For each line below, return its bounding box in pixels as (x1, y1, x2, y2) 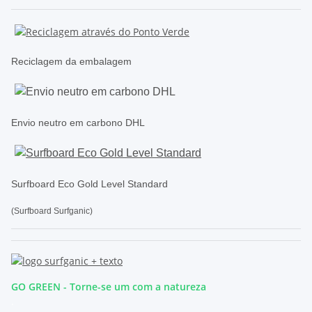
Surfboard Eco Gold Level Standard (11, 178, 168, 189)
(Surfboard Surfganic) (11, 205, 93, 216)
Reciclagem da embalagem (11, 55, 132, 67)
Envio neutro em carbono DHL (11, 116, 145, 128)
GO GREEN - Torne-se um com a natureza (11, 279, 206, 293)
